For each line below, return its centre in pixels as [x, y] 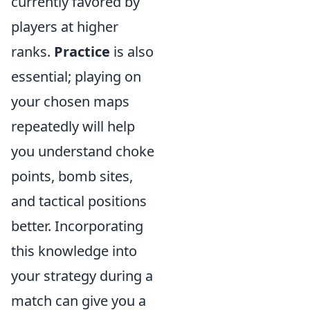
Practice [82, 52]
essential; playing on [76, 77]
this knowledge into [74, 251]
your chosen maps [70, 102]
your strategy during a [82, 276]
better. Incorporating [77, 226]
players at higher [65, 27]
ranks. [33, 52]
